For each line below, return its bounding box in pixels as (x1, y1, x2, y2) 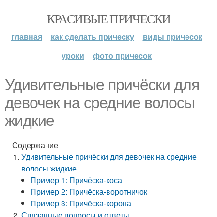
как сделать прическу (50, 31, 134, 42)
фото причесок (93, 50, 152, 61)
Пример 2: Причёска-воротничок (31, 186, 148, 197)
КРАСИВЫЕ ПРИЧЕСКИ (46, 10, 170, 27)
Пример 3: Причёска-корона (31, 198, 132, 209)
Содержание (12, 139, 58, 151)
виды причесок (142, 31, 202, 42)
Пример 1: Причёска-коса (31, 174, 123, 186)
